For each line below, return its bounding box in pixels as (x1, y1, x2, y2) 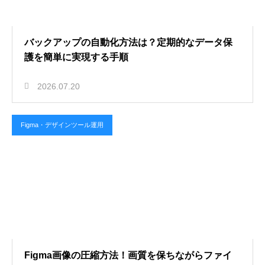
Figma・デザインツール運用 (21, 121, 104, 128)
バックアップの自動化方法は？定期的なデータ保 (24, 37, 232, 47)
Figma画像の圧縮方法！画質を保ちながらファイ (24, 250, 232, 260)
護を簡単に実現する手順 (24, 52, 128, 62)
